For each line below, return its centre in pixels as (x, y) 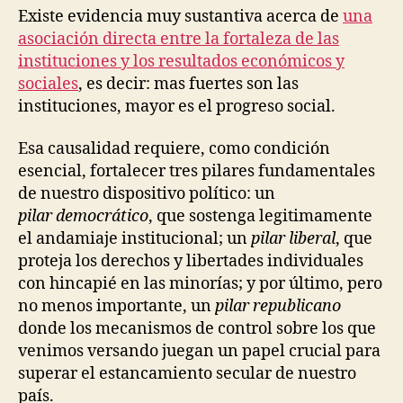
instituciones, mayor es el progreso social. (179, 106)
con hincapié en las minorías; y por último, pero (200, 284)
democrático (102, 217)
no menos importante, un (116, 307)
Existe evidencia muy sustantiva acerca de (180, 16)
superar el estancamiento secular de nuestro (187, 374)
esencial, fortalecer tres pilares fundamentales (197, 172)
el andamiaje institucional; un (134, 239)
